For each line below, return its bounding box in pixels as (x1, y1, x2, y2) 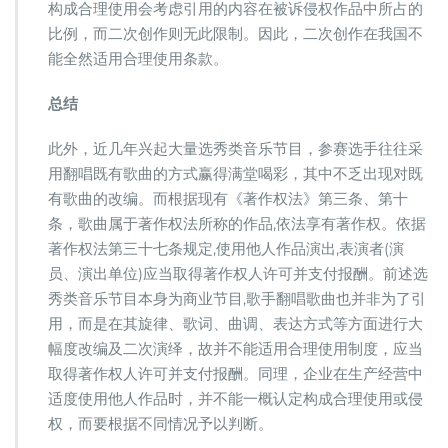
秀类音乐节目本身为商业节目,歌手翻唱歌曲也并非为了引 (48, 289, 426, 308)
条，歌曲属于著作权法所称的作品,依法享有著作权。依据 (48, 214, 426, 233)
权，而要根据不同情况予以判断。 (48, 414, 273, 433)
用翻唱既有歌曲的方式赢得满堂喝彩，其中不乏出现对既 (48, 164, 423, 183)
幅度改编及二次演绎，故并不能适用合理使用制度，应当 (48, 339, 423, 358)
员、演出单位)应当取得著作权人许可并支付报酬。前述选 (48, 264, 428, 283)
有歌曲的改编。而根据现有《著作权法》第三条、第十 (48, 189, 408, 208)
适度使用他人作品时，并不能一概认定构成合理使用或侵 (48, 389, 423, 408)
